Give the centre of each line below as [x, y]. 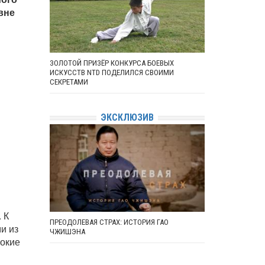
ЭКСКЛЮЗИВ [127, 117]
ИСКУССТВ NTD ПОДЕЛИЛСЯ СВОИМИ [112, 72]
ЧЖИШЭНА [67, 231]
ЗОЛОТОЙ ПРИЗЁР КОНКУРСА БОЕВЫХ [112, 63]
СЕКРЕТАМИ [69, 82]
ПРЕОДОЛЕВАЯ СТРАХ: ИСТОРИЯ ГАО [109, 222]
